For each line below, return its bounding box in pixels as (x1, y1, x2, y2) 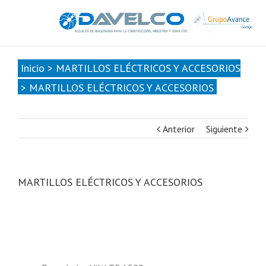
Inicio (21, 61, 45, 75)
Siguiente (206, 123, 242, 135)
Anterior (163, 123, 195, 135)
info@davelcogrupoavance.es (150, 2, 248, 11)
